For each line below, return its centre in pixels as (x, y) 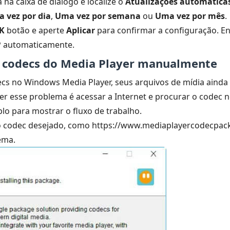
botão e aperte (35, 30)
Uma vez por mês (190, 16)
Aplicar (81, 30)
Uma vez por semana (98, 16)
